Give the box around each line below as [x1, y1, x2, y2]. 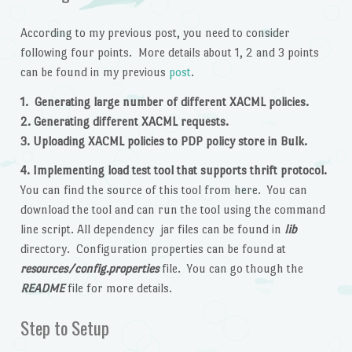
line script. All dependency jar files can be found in [20, 222, 284, 236]
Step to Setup [20, 313, 109, 341]
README [20, 281, 64, 295]
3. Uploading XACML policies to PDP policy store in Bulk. [20, 134, 307, 148]
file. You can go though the [158, 262, 303, 276]
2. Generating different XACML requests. [20, 114, 229, 128]
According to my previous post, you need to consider [20, 25, 290, 39]
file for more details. [64, 281, 172, 295]
